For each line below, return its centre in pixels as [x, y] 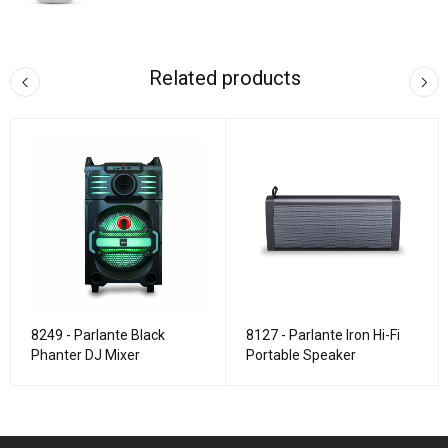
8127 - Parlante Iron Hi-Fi [322, 334]
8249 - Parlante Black [98, 334]
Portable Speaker [300, 354]
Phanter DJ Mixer [85, 354]
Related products [224, 78]
